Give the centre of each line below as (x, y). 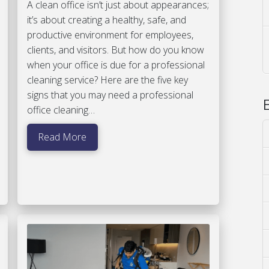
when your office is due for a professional (116, 65)
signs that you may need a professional (110, 95)
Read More (62, 137)
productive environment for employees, (110, 35)
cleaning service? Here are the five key (107, 80)
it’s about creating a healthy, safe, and (106, 20)
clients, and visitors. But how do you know (115, 50)
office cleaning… (61, 110)
